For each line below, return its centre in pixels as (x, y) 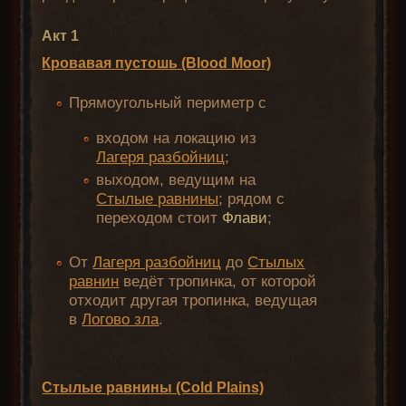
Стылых (276, 263)
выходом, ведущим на (176, 180)
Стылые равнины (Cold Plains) (153, 387)
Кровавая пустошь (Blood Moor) (157, 63)
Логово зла (121, 320)
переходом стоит (159, 218)
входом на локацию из (177, 139)
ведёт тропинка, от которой (218, 282)
